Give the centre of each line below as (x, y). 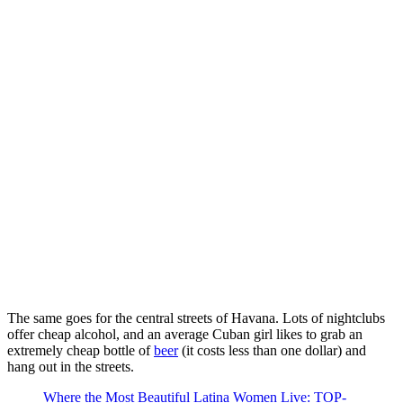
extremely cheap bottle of (81, 350)
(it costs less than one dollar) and (272, 350)
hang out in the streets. (71, 366)
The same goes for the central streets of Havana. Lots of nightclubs (196, 318)
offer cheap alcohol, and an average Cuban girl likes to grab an (185, 334)
